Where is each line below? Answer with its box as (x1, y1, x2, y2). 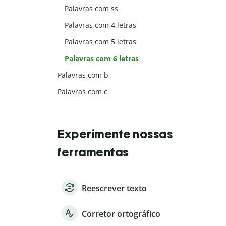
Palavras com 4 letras (65, 20, 137, 30)
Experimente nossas (58, 127, 173, 142)
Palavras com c (58, 87, 107, 97)
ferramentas (58, 145, 129, 160)
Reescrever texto (82, 183, 147, 194)
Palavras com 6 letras (65, 53, 139, 64)
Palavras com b (58, 70, 108, 80)
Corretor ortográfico (82, 208, 160, 220)
